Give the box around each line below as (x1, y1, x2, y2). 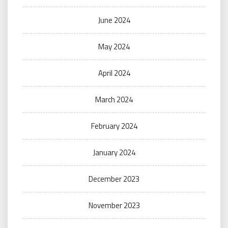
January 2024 (93, 147, 135, 158)
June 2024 (98, 14, 130, 26)
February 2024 (91, 120, 137, 132)
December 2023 (89, 173, 139, 185)
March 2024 (95, 94, 133, 105)
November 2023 (88, 199, 140, 211)
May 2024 (98, 41, 130, 52)
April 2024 (98, 67, 130, 79)
